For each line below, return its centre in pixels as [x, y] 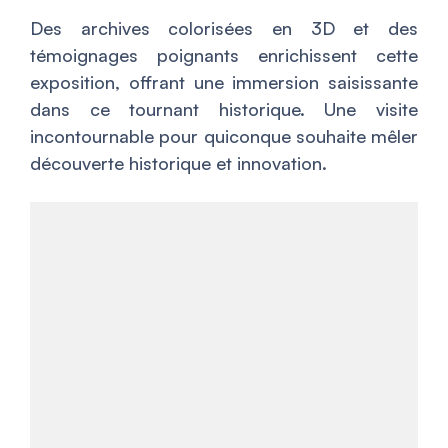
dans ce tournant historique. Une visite [224, 109]
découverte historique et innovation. [178, 163]
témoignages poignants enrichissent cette [224, 55]
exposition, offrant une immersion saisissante [224, 82]
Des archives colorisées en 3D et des [224, 28]
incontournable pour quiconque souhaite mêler [224, 136]
